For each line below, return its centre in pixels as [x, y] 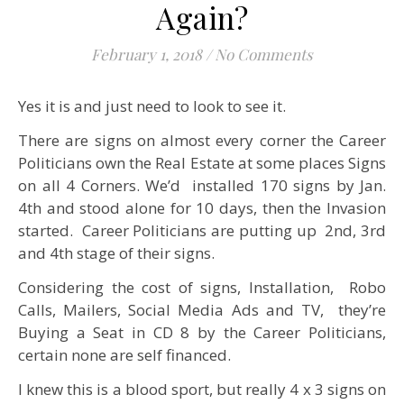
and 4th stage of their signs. [116, 253]
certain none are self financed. [124, 355]
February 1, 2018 [147, 54]
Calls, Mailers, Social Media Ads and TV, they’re [202, 310]
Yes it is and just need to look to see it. [152, 106]
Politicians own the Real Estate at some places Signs [202, 163]
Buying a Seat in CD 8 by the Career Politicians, [202, 332]
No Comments [264, 54]
